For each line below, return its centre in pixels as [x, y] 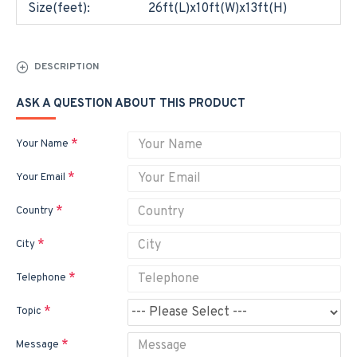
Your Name [42, 144]
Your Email [41, 178]
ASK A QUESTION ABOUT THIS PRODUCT [131, 104]
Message [37, 345]
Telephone [41, 278]
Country [35, 211]
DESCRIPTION [67, 67]
